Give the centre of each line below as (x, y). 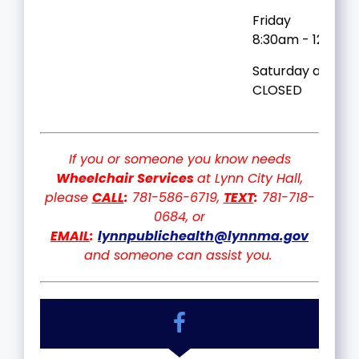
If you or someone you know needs (179, 159)
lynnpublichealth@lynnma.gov (203, 236)
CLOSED (279, 90)
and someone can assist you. (179, 255)
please (68, 197)
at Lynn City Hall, (250, 178)
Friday (272, 20)
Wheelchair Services (127, 178)
